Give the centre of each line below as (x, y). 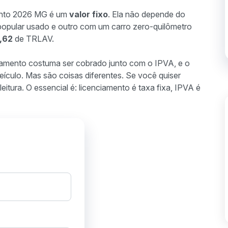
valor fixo (89, 14)
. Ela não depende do (147, 14)
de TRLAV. (33, 39)
